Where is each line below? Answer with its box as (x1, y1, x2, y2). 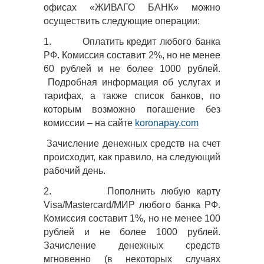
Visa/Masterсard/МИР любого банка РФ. (44, 200, 220, 210)
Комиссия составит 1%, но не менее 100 (44, 213, 220, 223)
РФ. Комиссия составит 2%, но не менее (44, 50, 220, 60)
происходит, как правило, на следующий (44, 152, 220, 162)
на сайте (95, 118, 135, 128)
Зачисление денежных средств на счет (47, 138, 221, 148)
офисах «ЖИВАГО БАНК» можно (44, 2, 220, 12)
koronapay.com (135, 118, 199, 128)
